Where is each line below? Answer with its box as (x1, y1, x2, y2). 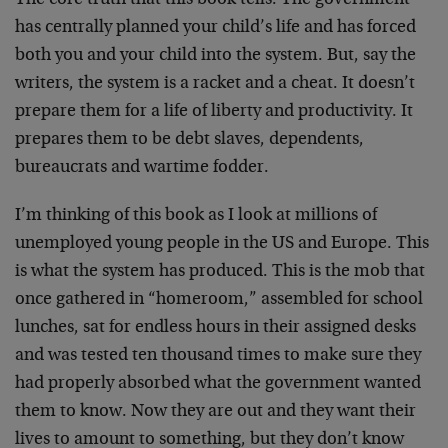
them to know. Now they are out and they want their (15, 403, 416, 421)
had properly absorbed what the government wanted (15, 375, 421, 393)
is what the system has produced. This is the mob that (15, 263, 425, 281)
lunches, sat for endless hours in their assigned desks (15, 319, 416, 337)
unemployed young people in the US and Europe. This (15, 235, 429, 253)
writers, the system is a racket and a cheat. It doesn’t (15, 75, 415, 93)
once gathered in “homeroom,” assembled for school (15, 291, 423, 309)
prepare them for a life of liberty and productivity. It (15, 103, 413, 121)
